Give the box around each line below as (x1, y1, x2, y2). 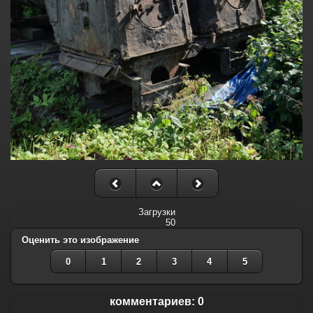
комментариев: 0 (109, 295, 204, 307)
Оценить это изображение (22, 234, 139, 245)
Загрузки (138, 206, 175, 217)
